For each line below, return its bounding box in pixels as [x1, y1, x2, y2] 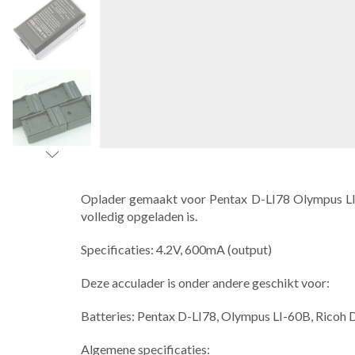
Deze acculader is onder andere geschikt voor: [81, 275, 330, 291]
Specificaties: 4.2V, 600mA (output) [81, 242, 272, 258]
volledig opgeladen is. [81, 208, 197, 223]
